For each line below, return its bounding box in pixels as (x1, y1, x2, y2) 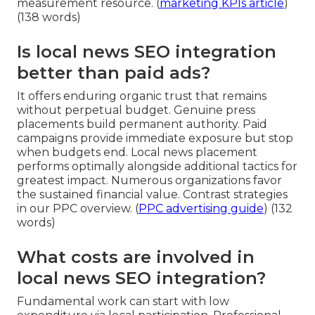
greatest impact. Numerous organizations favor (17, 173, 282, 187)
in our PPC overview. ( (17, 201, 139, 215)
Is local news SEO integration (17, 41, 276, 62)
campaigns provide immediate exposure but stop (17, 131, 293, 145)
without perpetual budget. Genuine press (17, 103, 255, 117)
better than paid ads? (17, 62, 210, 83)
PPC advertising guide (139, 201, 264, 215)
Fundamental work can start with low (17, 294, 229, 308)
